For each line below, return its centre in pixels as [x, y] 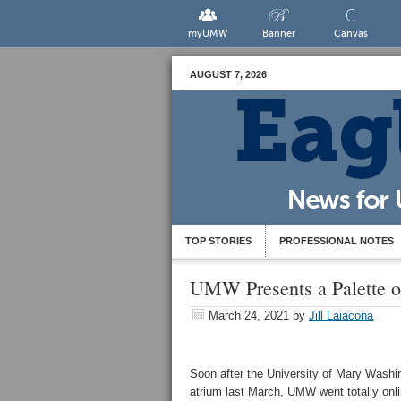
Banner [279, 34]
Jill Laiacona [341, 316]
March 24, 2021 [249, 316]
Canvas [350, 34]
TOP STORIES [218, 241]
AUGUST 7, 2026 [228, 74]
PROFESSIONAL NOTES [337, 241]
